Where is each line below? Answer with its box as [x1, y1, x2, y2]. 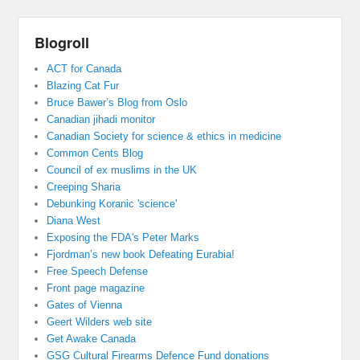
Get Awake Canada [47, 333, 137, 346]
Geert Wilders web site [47, 316, 153, 329]
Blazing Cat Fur [47, 80, 120, 92]
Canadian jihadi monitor [47, 113, 156, 126]
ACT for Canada [47, 63, 122, 76]
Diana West [47, 215, 101, 227]
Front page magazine [47, 282, 145, 295]
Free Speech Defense [47, 265, 149, 278]
